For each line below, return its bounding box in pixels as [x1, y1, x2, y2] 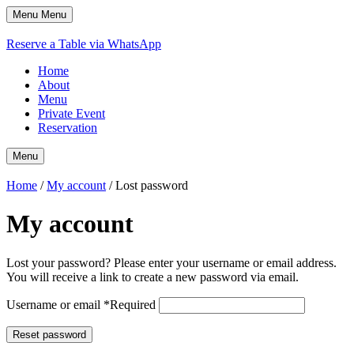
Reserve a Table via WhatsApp [6, 37, 161, 51]
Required [110, 297, 156, 311]
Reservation [38, 121, 97, 134]
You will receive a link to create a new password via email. [6, 269, 299, 284]
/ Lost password [106, 179, 188, 192]
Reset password [13, 328, 86, 341]
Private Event [38, 107, 105, 120]
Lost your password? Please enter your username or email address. [6, 255, 337, 269]
